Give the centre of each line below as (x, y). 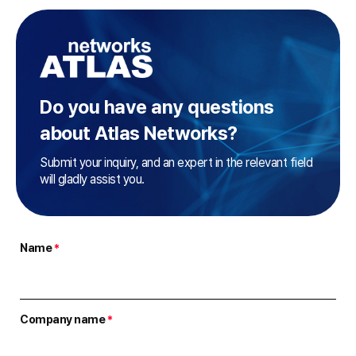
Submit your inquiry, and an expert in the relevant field (176, 163)
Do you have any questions (157, 107)
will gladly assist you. (92, 179)
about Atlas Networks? (139, 133)
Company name (64, 319)
